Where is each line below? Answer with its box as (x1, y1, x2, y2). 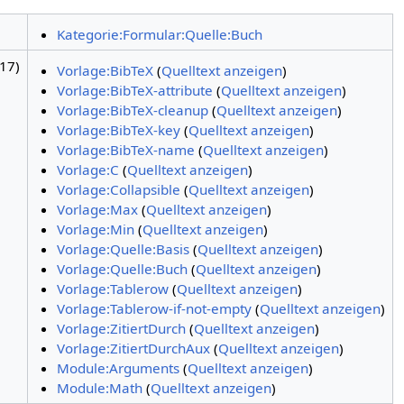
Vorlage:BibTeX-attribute (57, 80, 214, 99)
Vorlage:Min (57, 219, 135, 238)
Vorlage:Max (57, 199, 139, 218)
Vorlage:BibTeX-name (57, 140, 196, 159)
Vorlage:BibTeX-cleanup (57, 100, 209, 119)
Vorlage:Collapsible (57, 179, 181, 198)
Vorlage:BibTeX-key (57, 120, 181, 139)
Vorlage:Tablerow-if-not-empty (57, 298, 252, 317)
